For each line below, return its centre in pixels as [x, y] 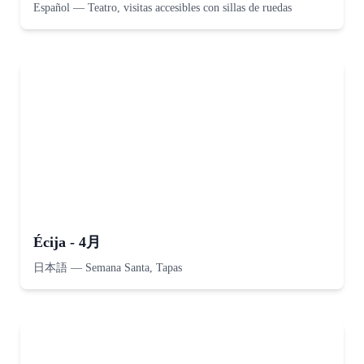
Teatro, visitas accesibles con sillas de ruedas [190, 8]
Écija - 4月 [67, 242]
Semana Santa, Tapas [134, 268]
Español [52, 8]
